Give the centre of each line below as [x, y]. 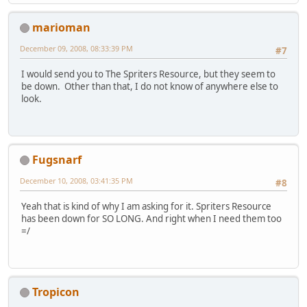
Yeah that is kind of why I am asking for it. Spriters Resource [146, 207]
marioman [61, 27]
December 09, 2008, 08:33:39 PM [76, 48]
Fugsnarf [57, 159]
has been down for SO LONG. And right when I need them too [151, 219]
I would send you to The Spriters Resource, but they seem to [148, 74]
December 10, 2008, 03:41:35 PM [76, 180]
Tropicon [56, 292]
